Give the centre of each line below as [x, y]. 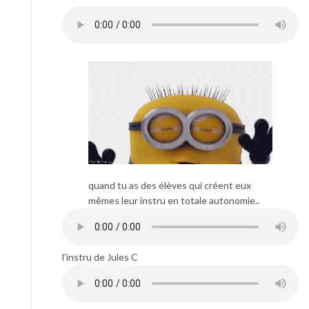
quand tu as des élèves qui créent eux [170, 186]
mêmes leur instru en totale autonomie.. [174, 201]
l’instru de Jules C [100, 257]
